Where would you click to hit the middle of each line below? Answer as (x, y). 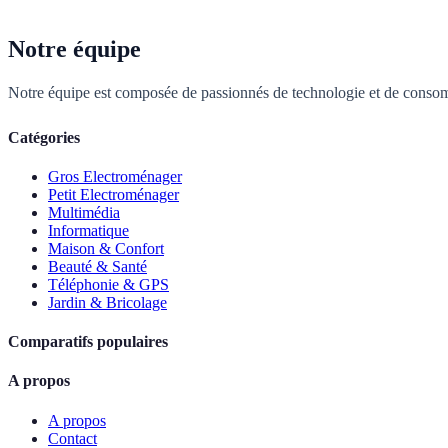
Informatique (88, 230)
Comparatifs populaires (88, 342)
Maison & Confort (106, 248)
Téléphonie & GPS (108, 284)
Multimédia (84, 212)
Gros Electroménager (115, 176)
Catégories (44, 137)
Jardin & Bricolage (107, 302)
